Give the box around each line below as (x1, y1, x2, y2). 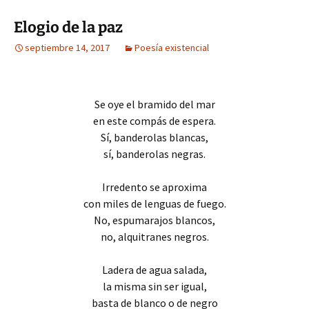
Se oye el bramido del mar (94, 97, 215, 111)
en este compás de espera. (93, 113, 216, 128)
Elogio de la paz (14, 17, 123, 37)
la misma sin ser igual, (102, 279, 207, 293)
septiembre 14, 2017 (25, 41, 110, 54)
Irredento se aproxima (102, 179, 207, 194)
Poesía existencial (134, 41, 209, 54)
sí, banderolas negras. (103, 146, 206, 161)
